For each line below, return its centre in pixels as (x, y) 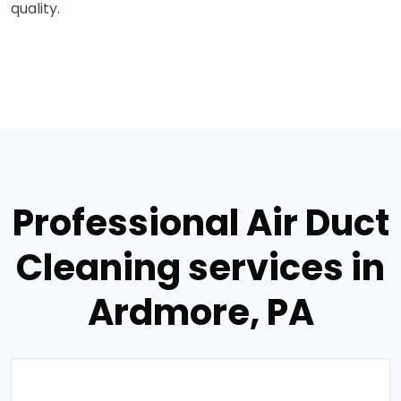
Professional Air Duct (200, 223)
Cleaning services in (200, 268)
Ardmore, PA (200, 312)
